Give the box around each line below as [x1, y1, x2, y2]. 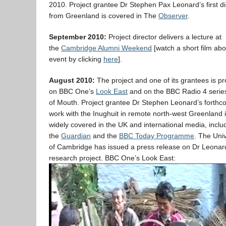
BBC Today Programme [119, 132, 194, 140]
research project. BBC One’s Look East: [49, 154, 176, 162]
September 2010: [49, 33, 108, 41]
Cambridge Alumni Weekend [61, 44, 152, 52]
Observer [158, 12, 188, 20]
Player [48, 176, 69, 184]
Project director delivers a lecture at [108, 33, 221, 41]
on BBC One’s [49, 87, 96, 95]
